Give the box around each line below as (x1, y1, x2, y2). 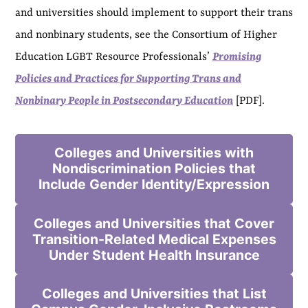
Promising (212, 50, 261, 63)
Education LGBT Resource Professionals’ (15, 50, 212, 63)
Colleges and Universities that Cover (34, 214, 274, 232)
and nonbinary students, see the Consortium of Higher (15, 28, 277, 41)
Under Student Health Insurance (48, 246, 260, 263)
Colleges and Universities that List (41, 285, 267, 302)
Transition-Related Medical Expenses (32, 230, 276, 247)
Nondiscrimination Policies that (52, 160, 256, 177)
